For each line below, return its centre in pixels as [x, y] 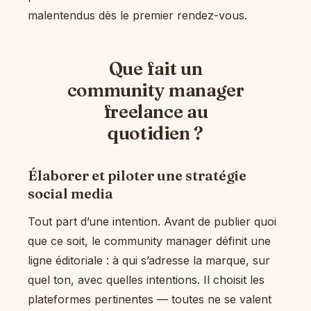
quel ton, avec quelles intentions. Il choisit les [146, 280]
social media [70, 194]
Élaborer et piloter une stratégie [137, 176]
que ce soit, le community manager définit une [149, 241]
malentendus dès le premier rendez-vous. [137, 16]
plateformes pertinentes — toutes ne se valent [150, 300]
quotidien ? [155, 134]
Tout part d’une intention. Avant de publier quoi [152, 222]
